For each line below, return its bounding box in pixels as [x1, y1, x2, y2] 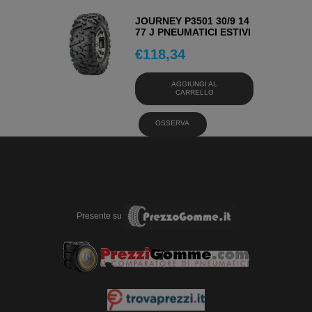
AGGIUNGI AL [171, 79, 218, 88]
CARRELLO [175, 88, 214, 96]
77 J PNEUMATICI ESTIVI [135, 26, 251, 38]
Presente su [77, 210, 124, 221]
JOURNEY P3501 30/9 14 [135, 15, 250, 27]
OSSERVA [155, 119, 190, 127]
